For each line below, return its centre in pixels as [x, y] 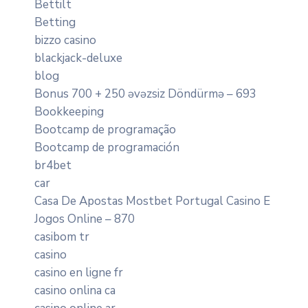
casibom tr [62, 236]
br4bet [53, 165]
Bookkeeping [69, 111]
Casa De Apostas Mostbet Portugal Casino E [152, 201]
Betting [55, 22]
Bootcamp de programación [107, 147]
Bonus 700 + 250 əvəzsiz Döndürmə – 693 [145, 93]
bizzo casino [65, 40]
